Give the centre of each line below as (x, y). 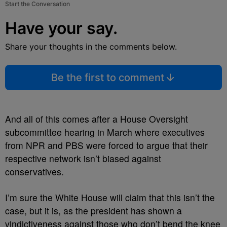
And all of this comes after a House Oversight (97, 119)
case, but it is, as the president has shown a (93, 211)
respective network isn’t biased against (83, 158)
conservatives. (36, 172)
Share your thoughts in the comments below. (91, 47)
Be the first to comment (107, 78)
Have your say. (61, 28)
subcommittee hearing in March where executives (105, 132)
